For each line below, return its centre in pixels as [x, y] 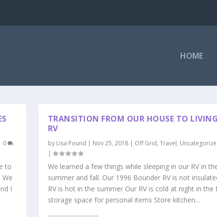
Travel [168, 143]
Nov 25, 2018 [110, 143]
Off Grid [146, 143]
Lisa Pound [71, 143]
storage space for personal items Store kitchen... [124, 200]
